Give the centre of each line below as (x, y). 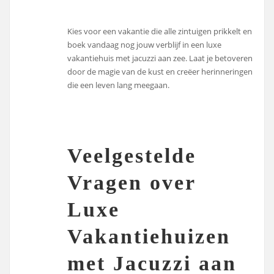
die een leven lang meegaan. (119, 85)
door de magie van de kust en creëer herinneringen (160, 71)
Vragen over (132, 182)
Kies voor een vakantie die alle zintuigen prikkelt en (160, 31)
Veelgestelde (132, 155)
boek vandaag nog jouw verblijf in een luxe (145, 44)
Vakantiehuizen (149, 236)
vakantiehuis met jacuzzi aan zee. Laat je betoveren (160, 58)
